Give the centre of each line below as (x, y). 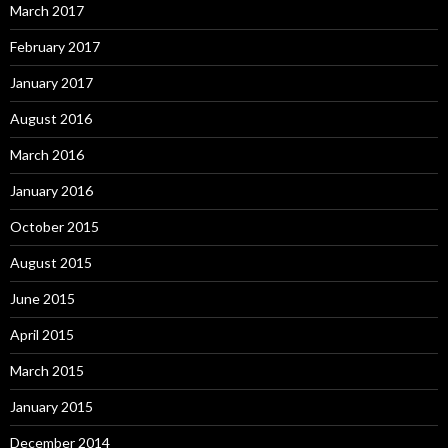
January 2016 (51, 190)
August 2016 (51, 118)
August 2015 (51, 262)
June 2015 (42, 298)
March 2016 (47, 154)
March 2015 (47, 370)
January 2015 (51, 406)
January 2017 (51, 82)
